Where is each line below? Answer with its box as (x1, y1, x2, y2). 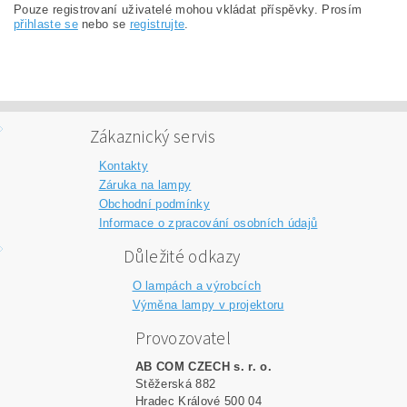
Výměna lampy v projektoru (132, 297, 284, 312)
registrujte (129, 17, 185, 32)
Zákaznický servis (89, 124, 216, 151)
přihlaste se (14, 17, 78, 32)
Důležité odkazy (123, 243, 241, 270)
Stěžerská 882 (135, 376, 216, 391)
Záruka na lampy (98, 178, 192, 193)
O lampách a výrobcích (132, 278, 262, 293)
